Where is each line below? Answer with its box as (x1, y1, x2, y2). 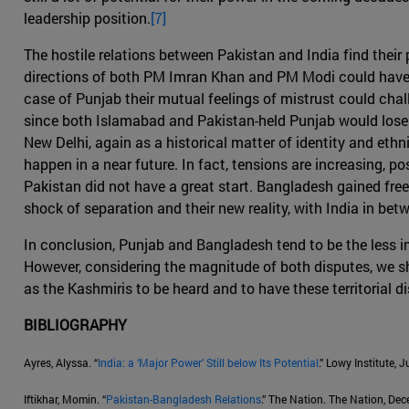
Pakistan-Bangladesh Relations (106, 392, 261, 407)
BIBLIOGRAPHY (24, 315, 127, 335)
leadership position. (24, 8, 151, 28)
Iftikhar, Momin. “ (24, 392, 106, 407)
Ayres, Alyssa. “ (24, 355, 98, 371)
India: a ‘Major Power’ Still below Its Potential (98, 355, 319, 371)
